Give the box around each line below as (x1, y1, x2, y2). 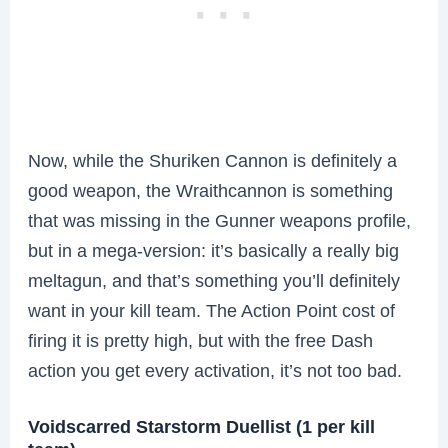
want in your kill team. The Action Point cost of (28, 299, 396, 321)
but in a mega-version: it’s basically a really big (28, 239, 400, 261)
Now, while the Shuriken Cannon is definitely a (28, 149, 398, 171)
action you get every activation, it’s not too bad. (28, 359, 403, 381)
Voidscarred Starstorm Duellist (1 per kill (28, 415, 376, 437)
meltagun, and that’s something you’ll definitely (28, 269, 401, 291)
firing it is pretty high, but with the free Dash (28, 329, 374, 351)
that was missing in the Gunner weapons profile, (28, 209, 412, 231)
